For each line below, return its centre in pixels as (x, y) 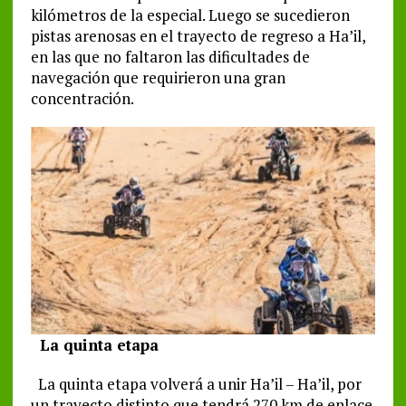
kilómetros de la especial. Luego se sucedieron (190, 15)
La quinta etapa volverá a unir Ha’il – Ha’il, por (196, 383)
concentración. (82, 99)
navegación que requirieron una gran (158, 78)
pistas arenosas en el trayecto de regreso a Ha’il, (198, 36)
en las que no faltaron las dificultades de (170, 57)
